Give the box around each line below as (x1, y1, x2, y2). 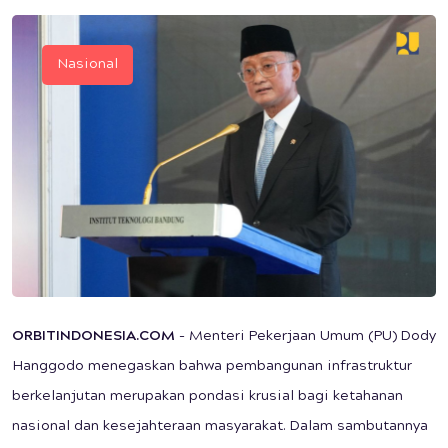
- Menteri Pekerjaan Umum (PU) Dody (175, 329, 436, 346)
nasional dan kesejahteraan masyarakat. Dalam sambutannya (12, 419, 428, 436)
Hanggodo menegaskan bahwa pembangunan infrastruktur (12, 359, 412, 376)
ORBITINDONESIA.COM (12, 329, 175, 346)
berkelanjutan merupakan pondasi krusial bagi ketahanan (12, 389, 403, 406)
